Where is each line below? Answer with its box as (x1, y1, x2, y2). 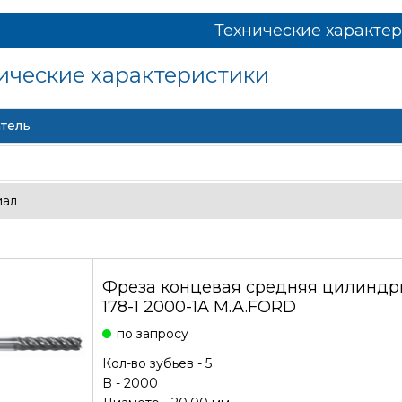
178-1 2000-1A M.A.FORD (101, 297, 296, 317)
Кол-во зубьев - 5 (101, 355, 212, 371)
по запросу (116, 326, 188, 342)
